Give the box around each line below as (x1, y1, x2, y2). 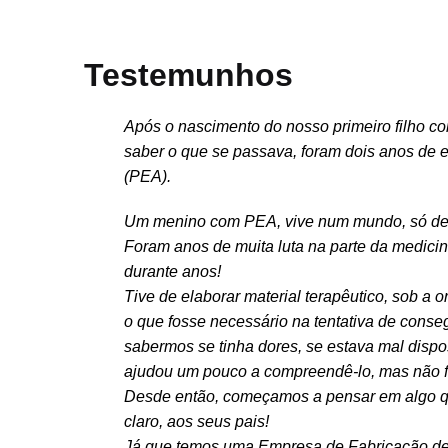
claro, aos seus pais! (123, 412, 269, 430)
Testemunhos (83, 57, 293, 94)
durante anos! (123, 262, 221, 280)
